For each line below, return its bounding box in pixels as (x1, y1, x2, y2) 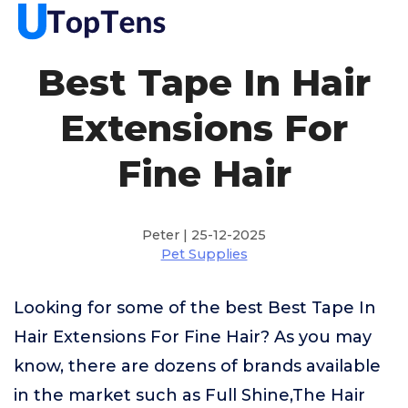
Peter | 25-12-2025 (142, 227, 266, 243)
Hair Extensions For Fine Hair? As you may (14, 327, 372, 347)
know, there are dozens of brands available (14, 356, 381, 376)
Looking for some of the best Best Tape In (14, 298, 376, 318)
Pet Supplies (160, 246, 248, 262)
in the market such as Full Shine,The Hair (14, 385, 365, 405)
